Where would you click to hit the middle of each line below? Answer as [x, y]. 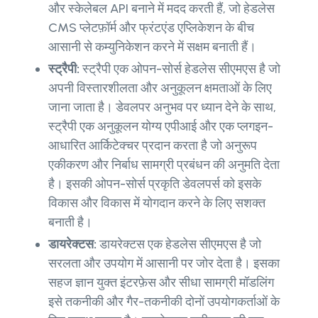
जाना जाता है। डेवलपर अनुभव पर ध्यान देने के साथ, [162, 108]
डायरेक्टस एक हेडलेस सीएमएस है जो [179, 245]
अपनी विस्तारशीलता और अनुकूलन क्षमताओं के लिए [160, 88]
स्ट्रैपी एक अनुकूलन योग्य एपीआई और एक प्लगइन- [161, 127]
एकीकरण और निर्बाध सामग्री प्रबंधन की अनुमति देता [164, 165]
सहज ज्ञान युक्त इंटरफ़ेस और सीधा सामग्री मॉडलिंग [161, 283]
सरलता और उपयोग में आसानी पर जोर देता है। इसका [164, 264]
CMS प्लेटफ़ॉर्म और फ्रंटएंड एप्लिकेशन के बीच [151, 28]
